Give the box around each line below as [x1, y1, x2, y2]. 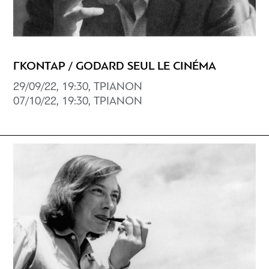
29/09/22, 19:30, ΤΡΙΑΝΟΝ [13, 81, 143, 93]
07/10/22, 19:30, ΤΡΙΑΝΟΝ [13, 95, 143, 107]
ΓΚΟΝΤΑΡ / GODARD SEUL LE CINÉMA [13, 60, 217, 73]
